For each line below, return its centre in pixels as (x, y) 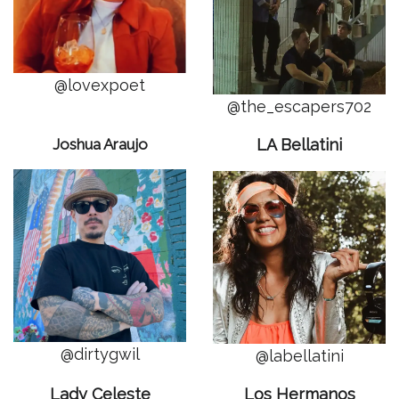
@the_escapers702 (299, 106)
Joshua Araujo (100, 144)
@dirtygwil (100, 354)
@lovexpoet (100, 85)
